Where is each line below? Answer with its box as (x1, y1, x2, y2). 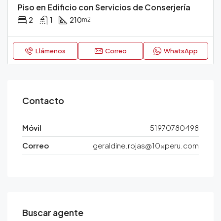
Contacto (22, 95, 64, 106)
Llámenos (36, 47, 66, 55)
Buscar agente (22, 207, 83, 218)
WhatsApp (164, 47, 198, 55)
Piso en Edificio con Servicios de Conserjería (18, 2, 190, 12)
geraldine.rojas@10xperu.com (93, 141, 199, 150)
